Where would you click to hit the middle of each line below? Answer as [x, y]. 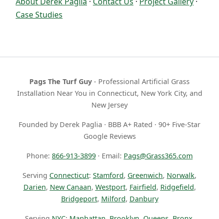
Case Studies [39, 14]
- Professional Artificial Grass [141, 82]
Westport [110, 187]
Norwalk [181, 175]
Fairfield [143, 187]
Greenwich [145, 175]
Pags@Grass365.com [158, 156]
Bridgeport [79, 199]
